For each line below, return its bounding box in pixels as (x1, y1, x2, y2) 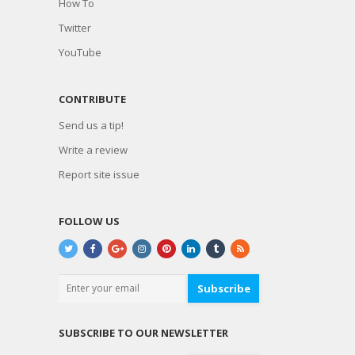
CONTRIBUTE (59, 92, 126, 106)
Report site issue (59, 167, 139, 181)
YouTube (59, 45, 101, 59)
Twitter (59, 21, 91, 35)
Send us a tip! (59, 118, 124, 132)
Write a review (59, 143, 128, 157)
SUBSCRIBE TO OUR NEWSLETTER (59, 326, 228, 340)
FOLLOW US (59, 214, 120, 228)
